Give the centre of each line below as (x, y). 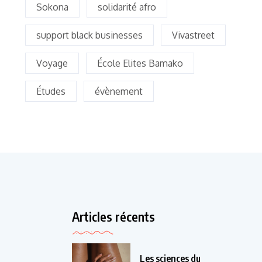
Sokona (52, 7)
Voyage (52, 63)
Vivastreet (193, 35)
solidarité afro (127, 7)
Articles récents (113, 217)
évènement (119, 92)
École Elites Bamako (140, 63)
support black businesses (89, 35)
